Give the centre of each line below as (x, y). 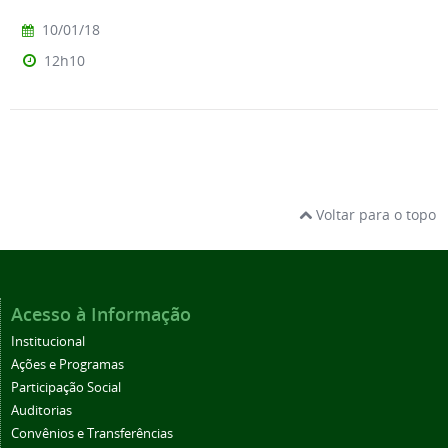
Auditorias (41, 410)
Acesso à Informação (101, 313)
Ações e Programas (67, 364)
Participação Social (66, 387)
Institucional (48, 341)
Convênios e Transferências (92, 433)
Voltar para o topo (374, 214)
